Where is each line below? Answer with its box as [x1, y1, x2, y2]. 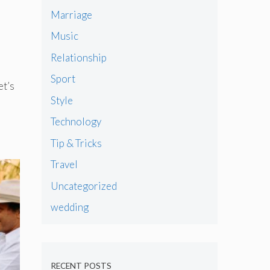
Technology [50, 115, 101, 128]
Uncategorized [50, 179, 117, 192]
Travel [50, 158, 78, 171]
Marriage [50, 8, 92, 21]
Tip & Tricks [50, 136, 102, 149]
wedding [50, 201, 89, 214]
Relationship [50, 51, 107, 64]
